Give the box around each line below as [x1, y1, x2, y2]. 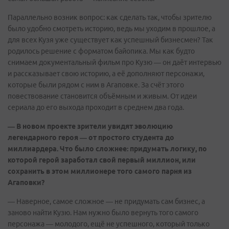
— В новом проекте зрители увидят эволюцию [8, 122, 173, 130]
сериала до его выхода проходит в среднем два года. [8, 103, 184, 111]
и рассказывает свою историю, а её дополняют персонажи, [8, 69, 204, 78]
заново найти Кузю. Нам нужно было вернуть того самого [8, 208, 198, 217]
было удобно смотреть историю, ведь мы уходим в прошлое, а [8, 24, 215, 33]
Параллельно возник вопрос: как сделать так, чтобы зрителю [8, 13, 212, 21]
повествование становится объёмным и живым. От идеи [8, 91, 197, 100]
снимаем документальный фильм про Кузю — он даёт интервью [8, 58, 221, 66]
